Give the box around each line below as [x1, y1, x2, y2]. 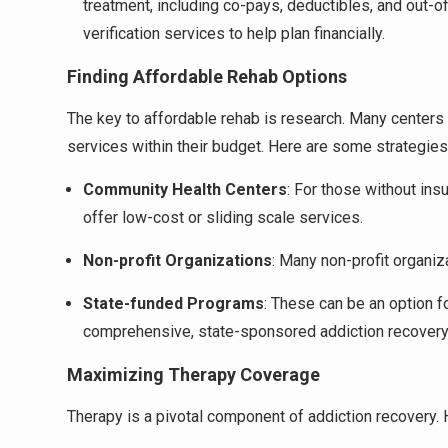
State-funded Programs [83, 294, 264, 313]
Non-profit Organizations [83, 251, 272, 270]
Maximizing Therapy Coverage [67, 364, 320, 385]
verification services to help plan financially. [83, 24, 385, 43]
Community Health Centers [83, 180, 287, 199]
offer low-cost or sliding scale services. [83, 208, 363, 227]
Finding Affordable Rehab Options [67, 66, 347, 87]
